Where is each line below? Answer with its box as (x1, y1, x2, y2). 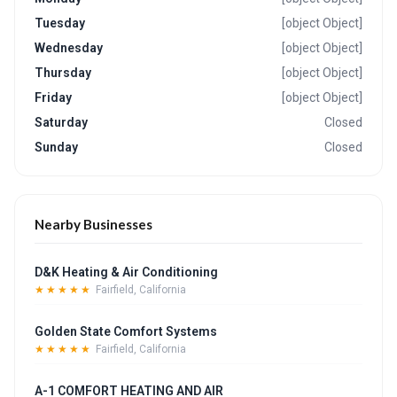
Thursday (35, 66, 91, 80)
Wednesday (35, 41, 103, 55)
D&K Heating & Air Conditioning (35, 265, 218, 279)
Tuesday (35, 16, 85, 30)
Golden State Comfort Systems (35, 324, 217, 339)
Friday (35, 90, 72, 105)
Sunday (35, 140, 78, 154)
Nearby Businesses (35, 216, 152, 232)
